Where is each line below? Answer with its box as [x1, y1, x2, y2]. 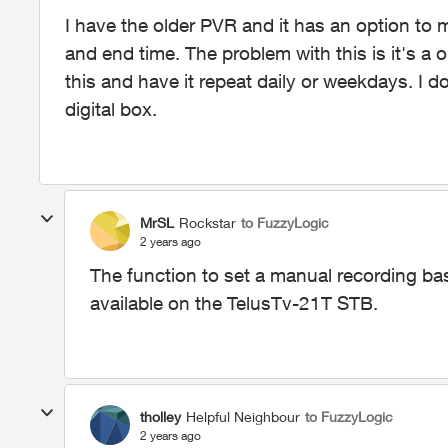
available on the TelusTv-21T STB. [90, 292, 378, 314]
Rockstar [179, 213, 236, 231]
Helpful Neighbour [186, 407, 300, 425]
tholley [140, 407, 181, 425]
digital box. [65, 98, 157, 120]
